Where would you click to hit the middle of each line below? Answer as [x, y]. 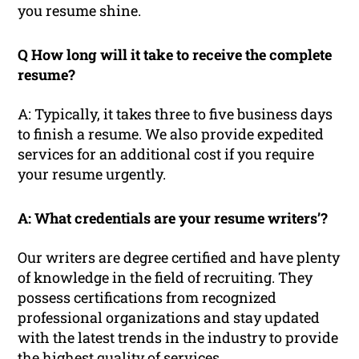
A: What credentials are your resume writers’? [173, 218]
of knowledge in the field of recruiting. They [165, 278]
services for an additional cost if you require [166, 154]
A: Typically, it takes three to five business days [175, 114]
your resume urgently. [92, 174]
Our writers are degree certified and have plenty [179, 258]
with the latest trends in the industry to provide [178, 338]
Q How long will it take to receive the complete [175, 55]
